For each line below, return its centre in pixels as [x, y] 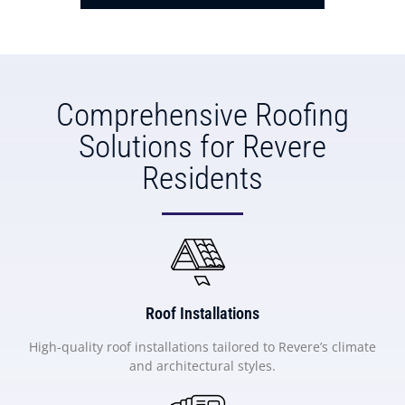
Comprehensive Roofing [202, 116]
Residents [202, 179]
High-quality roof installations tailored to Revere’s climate [202, 347]
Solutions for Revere [202, 147]
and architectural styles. [202, 366]
